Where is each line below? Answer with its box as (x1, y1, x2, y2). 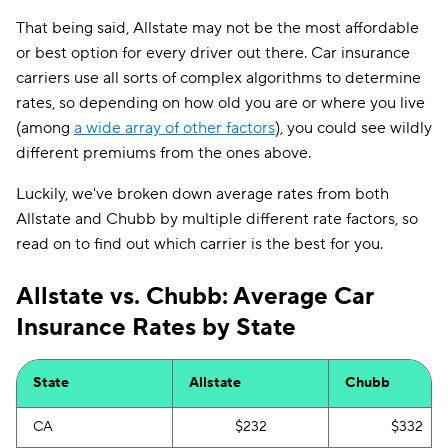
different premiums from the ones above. (16, 143, 311, 163)
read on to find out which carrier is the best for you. (16, 234, 383, 254)
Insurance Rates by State (16, 312, 296, 343)
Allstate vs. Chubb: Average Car (16, 281, 374, 312)
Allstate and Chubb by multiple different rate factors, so (16, 209, 418, 229)
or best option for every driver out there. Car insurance (16, 43, 410, 63)
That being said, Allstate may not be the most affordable (16, 18, 419, 38)
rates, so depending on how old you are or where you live (16, 93, 425, 113)
